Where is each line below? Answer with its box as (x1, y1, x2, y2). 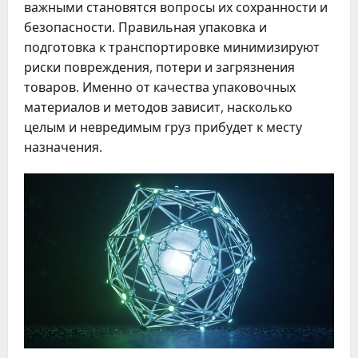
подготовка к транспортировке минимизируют (24, 38, 320, 57)
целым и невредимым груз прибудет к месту (24, 118, 302, 137)
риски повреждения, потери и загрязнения (24, 58, 295, 77)
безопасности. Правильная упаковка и (24, 18, 267, 37)
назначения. (24, 138, 102, 157)
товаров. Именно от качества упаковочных (24, 78, 296, 97)
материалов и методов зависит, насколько (24, 98, 292, 117)
